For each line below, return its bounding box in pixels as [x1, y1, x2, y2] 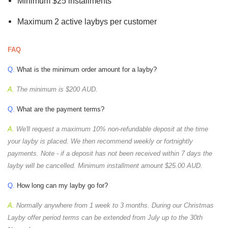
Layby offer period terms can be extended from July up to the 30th [8, 214, 203, 222]
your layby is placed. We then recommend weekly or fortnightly [8, 137, 193, 146]
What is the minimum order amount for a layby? [15, 66, 157, 74]
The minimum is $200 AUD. [14, 85, 98, 94]
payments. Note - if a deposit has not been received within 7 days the [8, 150, 212, 158]
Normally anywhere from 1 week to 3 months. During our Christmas [14, 202, 214, 210]
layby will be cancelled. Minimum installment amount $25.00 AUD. [8, 162, 203, 170]
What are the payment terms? [15, 105, 106, 113]
